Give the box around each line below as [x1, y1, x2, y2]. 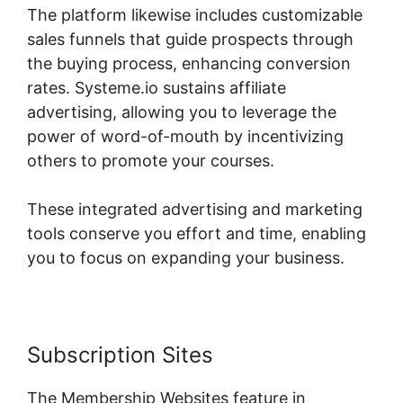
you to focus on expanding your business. [27, 247, 345, 267]
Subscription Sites [27, 341, 213, 368]
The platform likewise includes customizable [27, 4, 363, 24]
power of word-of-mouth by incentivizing [27, 126, 344, 146]
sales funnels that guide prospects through [27, 29, 354, 49]
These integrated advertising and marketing [27, 199, 363, 219]
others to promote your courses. [27, 150, 274, 170]
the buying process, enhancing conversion [27, 53, 351, 73]
